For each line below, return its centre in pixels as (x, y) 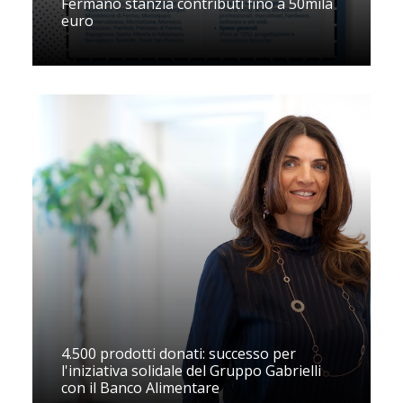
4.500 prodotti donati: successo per (179, 354)
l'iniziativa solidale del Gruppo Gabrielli (191, 371)
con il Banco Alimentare (140, 388)
